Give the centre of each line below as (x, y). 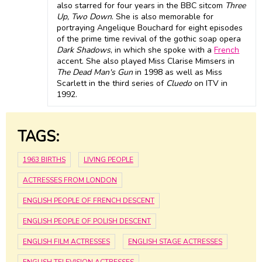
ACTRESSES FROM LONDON (70, 180)
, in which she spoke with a (163, 50)
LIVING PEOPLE (108, 159)
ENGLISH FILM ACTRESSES (66, 241)
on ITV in (210, 84)
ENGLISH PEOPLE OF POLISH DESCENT (87, 221)
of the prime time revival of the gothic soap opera (149, 39)
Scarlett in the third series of (112, 84)
